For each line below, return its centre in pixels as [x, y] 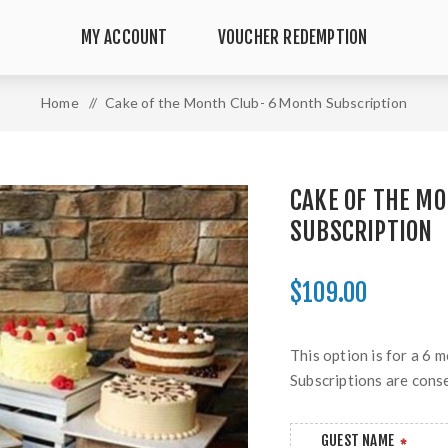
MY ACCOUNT [124, 37]
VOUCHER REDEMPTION [292, 37]
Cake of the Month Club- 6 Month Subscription [256, 102]
